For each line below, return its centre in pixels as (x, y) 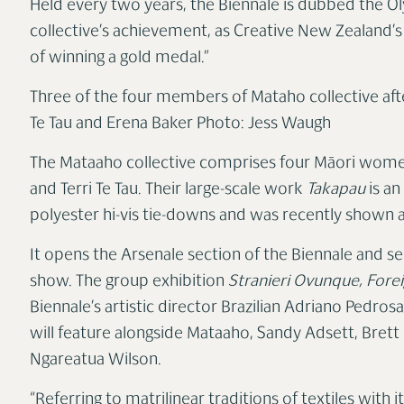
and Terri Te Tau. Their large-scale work (168, 190)
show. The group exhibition (129, 282)
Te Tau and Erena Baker (113, 124)
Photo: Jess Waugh (263, 124)
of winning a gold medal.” (119, 59)
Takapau (335, 190)
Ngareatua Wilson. (95, 361)
